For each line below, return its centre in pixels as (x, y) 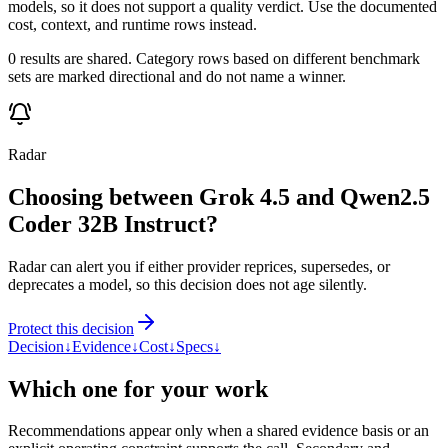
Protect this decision (71, 328)
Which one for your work (138, 388)
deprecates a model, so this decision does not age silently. (187, 284)
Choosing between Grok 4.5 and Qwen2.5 (219, 196)
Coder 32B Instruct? (113, 223)
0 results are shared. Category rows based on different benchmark (214, 58)
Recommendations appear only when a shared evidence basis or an (218, 431)
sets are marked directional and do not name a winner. (177, 76)
